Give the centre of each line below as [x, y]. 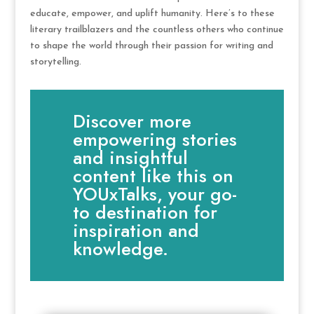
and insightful [131, 158]
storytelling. [55, 62]
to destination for [145, 213]
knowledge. [121, 249]
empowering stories [155, 140]
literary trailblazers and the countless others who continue [157, 29]
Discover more [132, 122]
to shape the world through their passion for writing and [151, 46]
